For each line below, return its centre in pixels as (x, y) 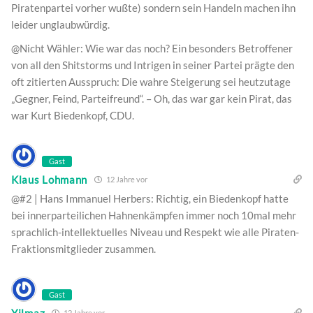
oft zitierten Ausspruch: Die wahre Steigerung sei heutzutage (151, 82)
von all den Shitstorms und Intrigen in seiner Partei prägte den (153, 65)
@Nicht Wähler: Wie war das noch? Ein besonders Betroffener (152, 49)
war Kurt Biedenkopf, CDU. (73, 116)
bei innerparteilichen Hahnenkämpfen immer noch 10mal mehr (154, 216)
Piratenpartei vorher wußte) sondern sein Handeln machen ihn (153, 8)
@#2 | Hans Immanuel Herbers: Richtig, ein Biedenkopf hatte (150, 199)
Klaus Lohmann (50, 179)
